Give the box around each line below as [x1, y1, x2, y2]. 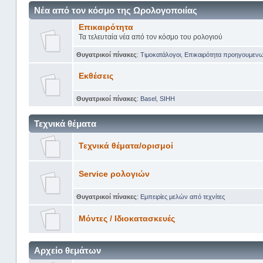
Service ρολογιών [78, 169, 150, 178]
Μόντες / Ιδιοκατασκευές [78, 214, 175, 223]
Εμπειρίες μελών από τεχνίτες [140, 193, 225, 200]
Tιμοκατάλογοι [140, 50, 181, 58]
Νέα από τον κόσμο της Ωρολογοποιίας [33, 5, 197, 15]
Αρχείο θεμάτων [33, 245, 101, 255]
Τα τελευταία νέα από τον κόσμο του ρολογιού [78, 32, 222, 41]
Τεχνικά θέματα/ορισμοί [78, 141, 173, 150]
